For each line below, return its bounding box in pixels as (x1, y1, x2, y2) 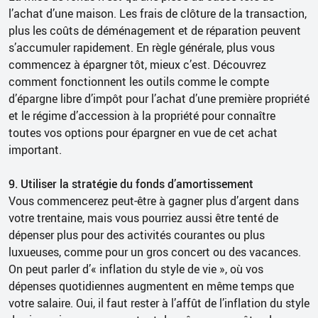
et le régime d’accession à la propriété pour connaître (9, 107, 275, 124)
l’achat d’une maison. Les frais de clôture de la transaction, (9, 5, 307, 21)
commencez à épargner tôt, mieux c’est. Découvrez (9, 56, 266, 72)
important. (9, 141, 62, 158)
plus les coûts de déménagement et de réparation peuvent (9, 22, 301, 38)
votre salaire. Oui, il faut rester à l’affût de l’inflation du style (9, 295, 309, 311)
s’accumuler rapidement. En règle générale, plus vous (9, 39, 275, 55)
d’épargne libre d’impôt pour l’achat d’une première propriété (9, 90, 309, 106)
